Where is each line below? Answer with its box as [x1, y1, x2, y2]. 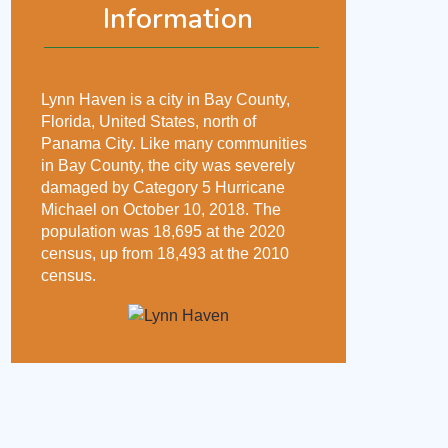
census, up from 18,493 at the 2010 [41, 245, 289, 262]
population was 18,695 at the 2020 [41, 223, 285, 240]
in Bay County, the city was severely [41, 157, 295, 174]
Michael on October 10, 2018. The [41, 201, 281, 218]
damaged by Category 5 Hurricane [41, 179, 285, 196]
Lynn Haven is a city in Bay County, [41, 91, 290, 108]
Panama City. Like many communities [41, 135, 307, 152]
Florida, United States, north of [41, 113, 256, 130]
